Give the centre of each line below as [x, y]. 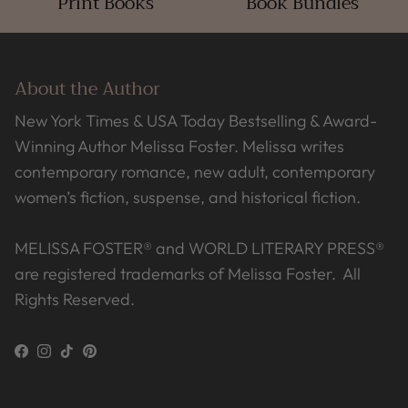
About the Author [87, 89]
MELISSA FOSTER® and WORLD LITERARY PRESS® [199, 249]
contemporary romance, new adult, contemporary [195, 172]
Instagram [80, 357]
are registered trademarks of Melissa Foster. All [188, 274]
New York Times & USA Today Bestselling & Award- [196, 121]
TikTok [89, 357]
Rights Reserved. [75, 300]
